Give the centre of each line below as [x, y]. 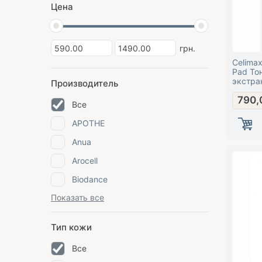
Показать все [77, 197]
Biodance [90, 179]
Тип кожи [71, 227]
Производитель [85, 83]
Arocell [85, 161]
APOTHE [88, 123]
